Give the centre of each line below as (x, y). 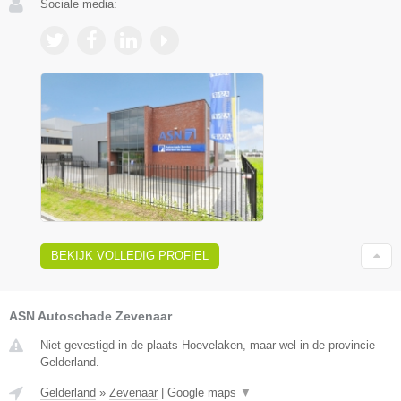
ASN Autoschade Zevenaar (90, 316)
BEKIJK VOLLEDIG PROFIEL (130, 256)
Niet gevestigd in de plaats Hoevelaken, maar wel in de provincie (208, 346)
